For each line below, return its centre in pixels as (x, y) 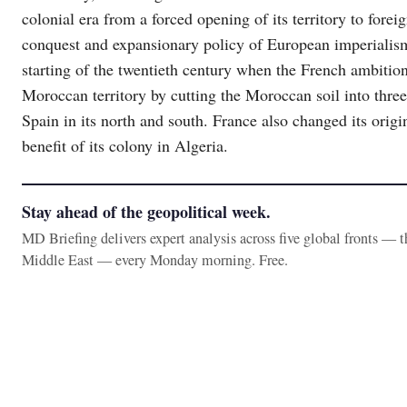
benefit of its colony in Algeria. (125, 145)
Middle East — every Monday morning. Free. (155, 260)
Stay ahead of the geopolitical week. (146, 212)
